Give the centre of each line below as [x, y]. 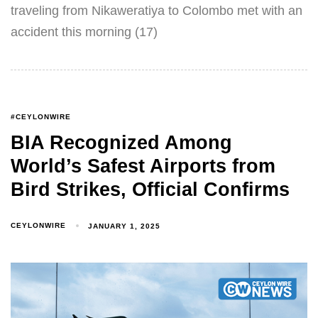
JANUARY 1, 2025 [125, 226]
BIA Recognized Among [121, 143]
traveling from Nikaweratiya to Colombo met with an [157, 10]
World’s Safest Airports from [143, 166]
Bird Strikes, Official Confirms [150, 190]
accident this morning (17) [84, 32]
